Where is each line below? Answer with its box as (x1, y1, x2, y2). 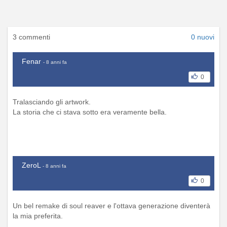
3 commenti (13, 32, 50, 41)
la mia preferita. (13, 211, 63, 220)
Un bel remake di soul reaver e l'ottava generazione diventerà (13, 201, 210, 210)
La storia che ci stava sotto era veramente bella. (13, 107, 167, 116)
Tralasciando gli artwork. (13, 97, 91, 106)
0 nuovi (191, 32, 214, 41)
